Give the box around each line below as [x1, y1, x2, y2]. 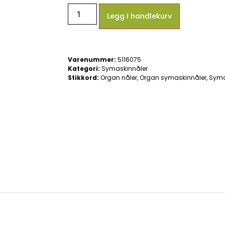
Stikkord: [68, 73, 99, 82]
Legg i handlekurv [107, 11, 172, 22]
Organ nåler [100, 73, 137, 82]
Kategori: [68, 64, 100, 73]
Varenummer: [68, 55, 118, 64]
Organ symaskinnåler [140, 73, 206, 82]
